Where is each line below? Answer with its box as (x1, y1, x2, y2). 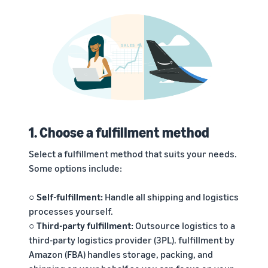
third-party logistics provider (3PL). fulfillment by (29, 234, 234, 246)
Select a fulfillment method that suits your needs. (29, 148, 237, 160)
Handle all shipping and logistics (103, 191, 239, 203)
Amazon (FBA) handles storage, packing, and (29, 248, 213, 261)
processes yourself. (29, 205, 113, 218)
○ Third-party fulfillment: (29, 220, 133, 232)
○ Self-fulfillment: (29, 191, 103, 203)
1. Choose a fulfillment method (29, 124, 209, 141)
